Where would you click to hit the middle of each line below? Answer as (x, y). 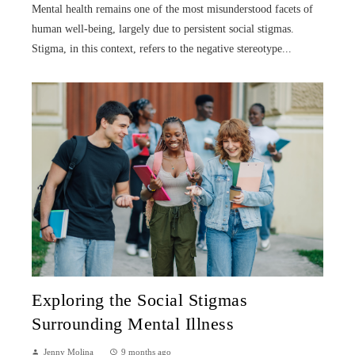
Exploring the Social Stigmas (139, 301)
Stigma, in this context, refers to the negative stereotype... (162, 49)
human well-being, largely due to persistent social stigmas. (163, 29)
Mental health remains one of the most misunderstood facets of (172, 10)
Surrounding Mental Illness (133, 324)
